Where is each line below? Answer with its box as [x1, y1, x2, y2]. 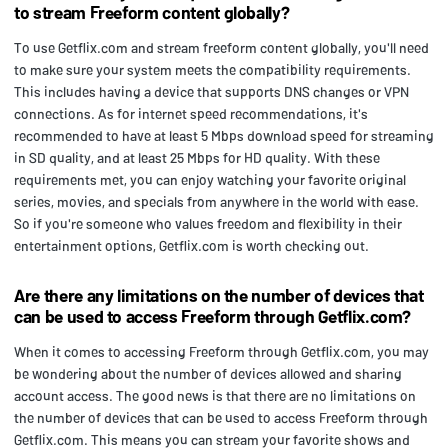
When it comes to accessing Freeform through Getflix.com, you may [14, 342, 429, 360]
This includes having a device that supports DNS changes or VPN [14, 82, 409, 100]
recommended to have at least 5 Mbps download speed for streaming [14, 126, 434, 144]
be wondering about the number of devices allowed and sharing [14, 364, 402, 382]
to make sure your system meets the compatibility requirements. [14, 60, 411, 78]
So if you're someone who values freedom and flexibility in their [14, 214, 402, 232]
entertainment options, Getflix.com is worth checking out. [14, 236, 369, 254]
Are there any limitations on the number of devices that [14, 283, 424, 306]
